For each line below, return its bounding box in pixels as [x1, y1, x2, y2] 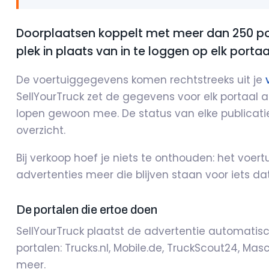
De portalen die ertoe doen [16, 203, 157, 216]
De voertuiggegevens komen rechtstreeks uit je [16, 73, 265, 87]
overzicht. [16, 123, 65, 138]
